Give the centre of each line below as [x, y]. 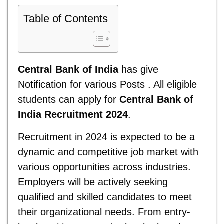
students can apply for [67, 99]
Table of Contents [66, 18]
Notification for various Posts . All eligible [107, 84]
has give [138, 69]
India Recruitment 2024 [73, 114]
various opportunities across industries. [104, 167]
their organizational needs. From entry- [104, 212]
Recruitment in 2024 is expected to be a [106, 137]
